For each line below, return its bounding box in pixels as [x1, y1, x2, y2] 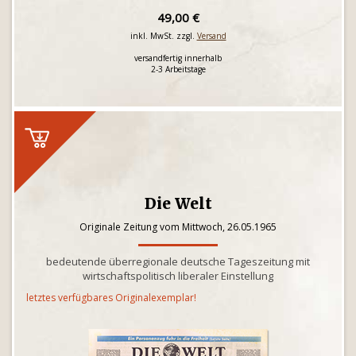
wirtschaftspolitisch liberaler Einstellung [83, 269, 273, 283]
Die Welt [144, 194, 212, 213]
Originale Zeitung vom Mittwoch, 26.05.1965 [79, 220, 277, 234]
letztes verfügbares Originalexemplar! [26, 291, 196, 304]
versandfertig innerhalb [134, 52, 222, 64]
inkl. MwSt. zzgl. [130, 30, 197, 41]
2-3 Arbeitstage [150, 64, 206, 75]
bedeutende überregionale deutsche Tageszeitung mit [46, 254, 310, 269]
